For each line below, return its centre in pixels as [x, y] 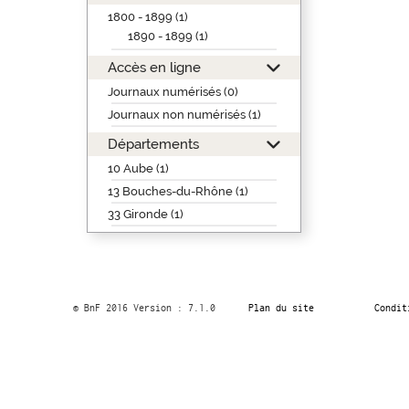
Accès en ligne [154, 67]
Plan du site [281, 308]
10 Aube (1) [138, 168]
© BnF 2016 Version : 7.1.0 [144, 308]
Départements [153, 144]
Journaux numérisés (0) [173, 92]
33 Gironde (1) [145, 214]
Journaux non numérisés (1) [184, 115]
